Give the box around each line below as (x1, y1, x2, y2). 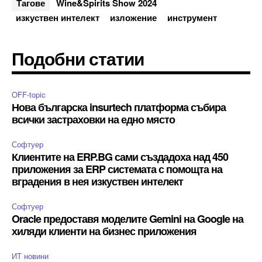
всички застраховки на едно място (12, 111, 175, 127)
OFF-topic (12, 88, 46, 100)
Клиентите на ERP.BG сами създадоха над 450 (12, 149, 228, 164)
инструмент (167, 11, 217, 24)
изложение (110, 11, 157, 24)
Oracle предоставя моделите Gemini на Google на (12, 211, 243, 226)
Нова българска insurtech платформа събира (12, 99, 226, 115)
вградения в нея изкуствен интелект (12, 173, 183, 189)
